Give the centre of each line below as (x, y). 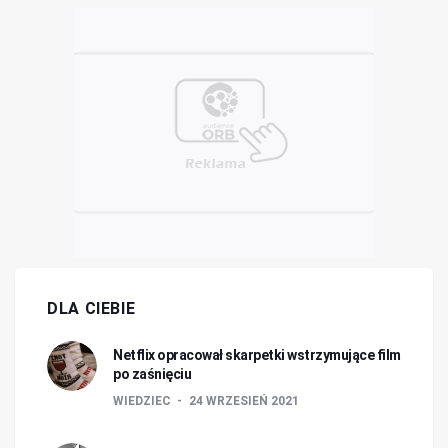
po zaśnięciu (152, 374)
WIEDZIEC (143, 401)
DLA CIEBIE (91, 308)
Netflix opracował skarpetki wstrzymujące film (257, 355)
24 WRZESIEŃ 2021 (244, 401)
